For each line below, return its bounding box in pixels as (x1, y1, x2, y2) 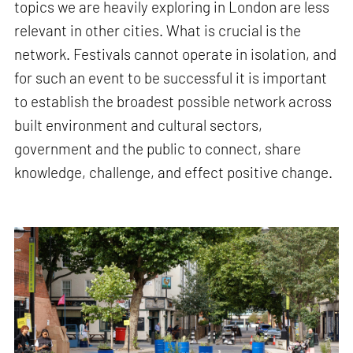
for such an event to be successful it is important (14, 69, 328, 87)
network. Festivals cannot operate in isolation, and (14, 45, 337, 64)
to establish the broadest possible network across (14, 92, 333, 111)
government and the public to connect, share (14, 139, 302, 158)
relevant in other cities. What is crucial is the (14, 21, 302, 40)
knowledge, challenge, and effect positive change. (14, 163, 333, 182)
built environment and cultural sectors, (14, 116, 263, 135)
